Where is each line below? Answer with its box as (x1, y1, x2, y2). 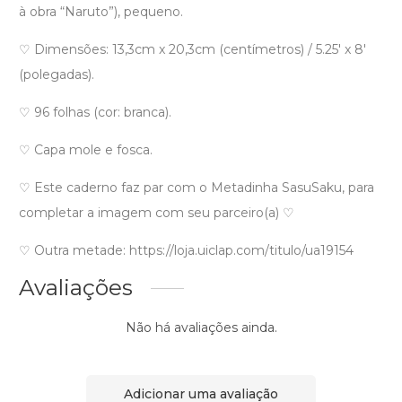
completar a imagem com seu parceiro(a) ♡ (19, 205, 294, 222)
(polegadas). (19, 66, 94, 83)
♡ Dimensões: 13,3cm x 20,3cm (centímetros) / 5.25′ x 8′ (19, 41, 366, 58)
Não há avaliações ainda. (125, 319, 277, 336)
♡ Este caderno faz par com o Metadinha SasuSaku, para (19, 179, 374, 197)
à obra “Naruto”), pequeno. (19, 4, 183, 21)
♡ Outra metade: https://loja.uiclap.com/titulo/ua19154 (19, 242, 354, 259)
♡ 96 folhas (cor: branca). (19, 104, 171, 121)
